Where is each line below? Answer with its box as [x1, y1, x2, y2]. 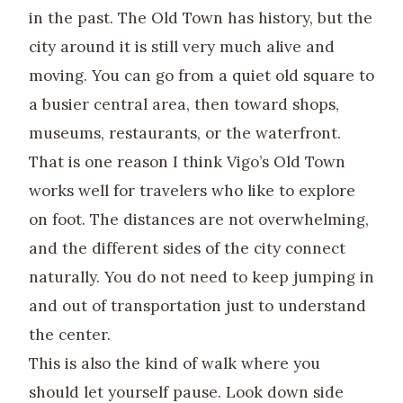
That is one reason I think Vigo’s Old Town [29, 152, 345, 173]
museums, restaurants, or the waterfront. [29, 123, 341, 144]
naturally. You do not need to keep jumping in [29, 267, 374, 288]
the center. [29, 325, 111, 345]
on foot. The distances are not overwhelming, [29, 210, 369, 230]
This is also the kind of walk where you [29, 354, 320, 374]
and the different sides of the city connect [29, 238, 345, 259]
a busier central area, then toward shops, [29, 94, 339, 115]
